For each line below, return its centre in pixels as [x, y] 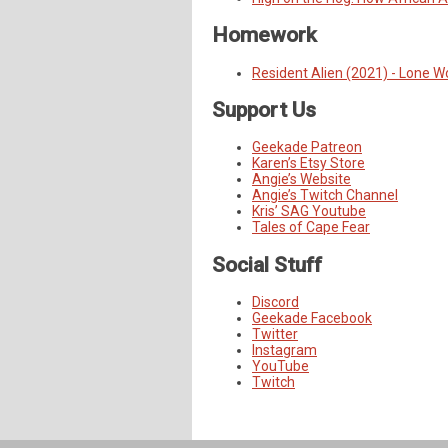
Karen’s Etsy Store [308, 163]
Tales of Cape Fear [311, 227]
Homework [264, 35]
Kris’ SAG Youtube [309, 211]
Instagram [284, 350]
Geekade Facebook [312, 318]
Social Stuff [267, 264]
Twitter [275, 334]
